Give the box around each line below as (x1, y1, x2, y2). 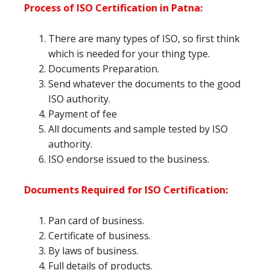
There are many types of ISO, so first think (48, 32, 240, 46)
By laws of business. (48, 244, 139, 258)
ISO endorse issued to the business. (48, 152, 209, 166)
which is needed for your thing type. (48, 47, 210, 61)
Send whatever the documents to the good (48, 77, 240, 91)
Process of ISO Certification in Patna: (24, 1, 202, 15)
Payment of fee (48, 107, 117, 121)
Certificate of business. (48, 229, 151, 243)
